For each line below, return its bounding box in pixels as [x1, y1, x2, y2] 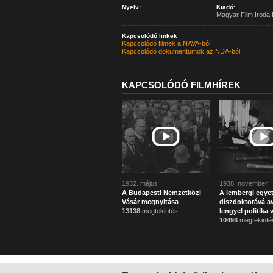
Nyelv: [121, 4, 141, 10]
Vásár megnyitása [121, 198, 179, 205]
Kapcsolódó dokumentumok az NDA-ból [121, 48, 240, 55]
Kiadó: [216, 4, 235, 10]
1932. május [121, 180, 158, 187]
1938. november [219, 180, 268, 187]
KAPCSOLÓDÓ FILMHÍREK [121, 80, 241, 90]
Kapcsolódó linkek [121, 32, 177, 39]
